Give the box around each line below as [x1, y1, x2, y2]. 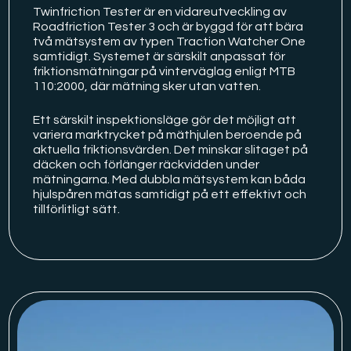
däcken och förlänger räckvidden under [33, 157, 260, 171]
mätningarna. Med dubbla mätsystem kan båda [33, 172, 306, 186]
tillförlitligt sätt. [33, 202, 121, 215]
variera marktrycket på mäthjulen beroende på [33, 128, 302, 141]
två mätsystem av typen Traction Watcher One [33, 34, 306, 48]
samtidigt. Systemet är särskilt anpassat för [33, 49, 286, 63]
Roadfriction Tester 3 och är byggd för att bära [33, 20, 304, 33]
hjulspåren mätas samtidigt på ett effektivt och [33, 187, 307, 201]
